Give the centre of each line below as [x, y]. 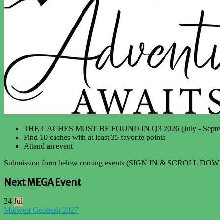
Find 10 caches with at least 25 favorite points [94, 137]
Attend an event [48, 146]
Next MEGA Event [42, 182]
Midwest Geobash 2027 [41, 210]
